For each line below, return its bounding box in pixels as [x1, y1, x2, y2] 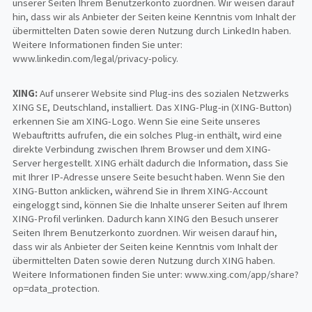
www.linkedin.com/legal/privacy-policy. [13, 52, 179, 65]
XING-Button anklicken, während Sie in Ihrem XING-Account [13, 184, 268, 197]
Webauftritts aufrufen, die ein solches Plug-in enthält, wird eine [13, 128, 283, 141]
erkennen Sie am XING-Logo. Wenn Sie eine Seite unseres [13, 114, 261, 127]
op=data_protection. [13, 281, 100, 295]
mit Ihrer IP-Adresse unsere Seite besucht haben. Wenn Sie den [13, 170, 286, 183]
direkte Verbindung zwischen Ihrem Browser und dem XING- [13, 142, 272, 155]
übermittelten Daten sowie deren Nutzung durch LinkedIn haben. [13, 24, 292, 38]
